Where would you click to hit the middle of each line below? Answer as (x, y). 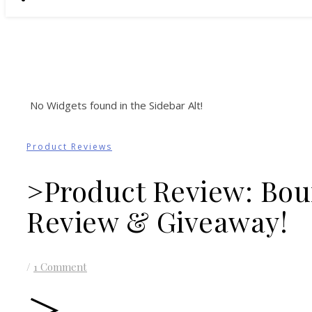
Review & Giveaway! (157, 221)
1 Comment (60, 267)
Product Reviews (69, 147)
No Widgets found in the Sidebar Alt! (116, 105)
